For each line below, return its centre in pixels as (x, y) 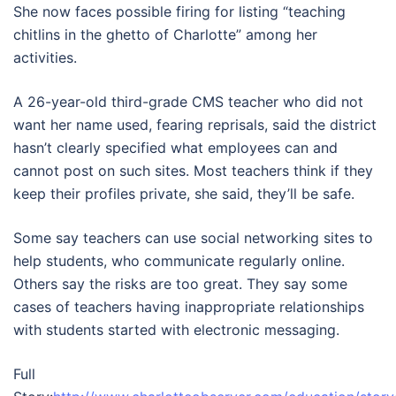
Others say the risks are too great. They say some (180, 284)
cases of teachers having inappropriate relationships (189, 307)
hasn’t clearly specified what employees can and (175, 148)
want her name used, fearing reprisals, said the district (195, 125)
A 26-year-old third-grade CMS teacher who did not (188, 102)
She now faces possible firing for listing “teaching (179, 11)
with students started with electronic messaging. (176, 330)
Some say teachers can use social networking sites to (193, 238)
